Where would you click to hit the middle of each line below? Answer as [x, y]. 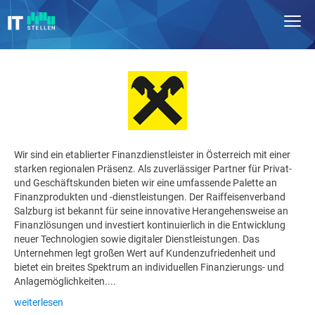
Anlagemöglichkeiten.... [65, 281]
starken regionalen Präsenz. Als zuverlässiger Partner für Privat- [153, 168]
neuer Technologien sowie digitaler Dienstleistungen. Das [137, 239]
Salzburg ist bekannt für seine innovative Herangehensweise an [151, 211]
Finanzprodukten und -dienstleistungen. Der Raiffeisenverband [150, 197]
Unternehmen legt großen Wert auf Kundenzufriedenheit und [145, 253]
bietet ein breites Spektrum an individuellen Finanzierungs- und [149, 267]
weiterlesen [39, 302]
